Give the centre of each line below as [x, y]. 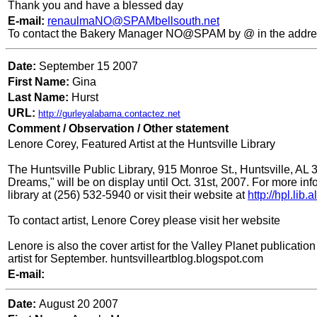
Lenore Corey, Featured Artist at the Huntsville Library [142, 144]
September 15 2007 [88, 67]
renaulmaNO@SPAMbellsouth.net [133, 21]
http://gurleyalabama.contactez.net [109, 114]
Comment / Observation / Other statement [118, 129]
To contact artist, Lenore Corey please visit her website [144, 221]
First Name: [39, 82]
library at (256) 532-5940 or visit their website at [128, 195]
